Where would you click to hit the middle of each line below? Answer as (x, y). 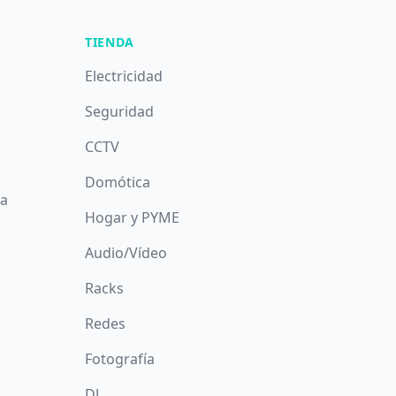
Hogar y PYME (132, 217)
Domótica (117, 182)
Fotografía (119, 359)
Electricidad (123, 76)
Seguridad (119, 111)
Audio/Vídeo (126, 253)
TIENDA (110, 42)
